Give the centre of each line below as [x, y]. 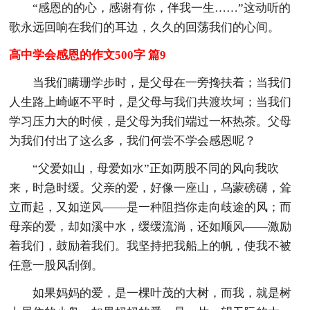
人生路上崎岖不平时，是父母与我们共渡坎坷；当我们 [151, 102]
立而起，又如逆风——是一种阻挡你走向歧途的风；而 [151, 207]
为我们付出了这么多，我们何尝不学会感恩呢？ [133, 140]
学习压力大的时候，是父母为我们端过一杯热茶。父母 [151, 121]
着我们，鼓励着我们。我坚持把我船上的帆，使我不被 [151, 246]
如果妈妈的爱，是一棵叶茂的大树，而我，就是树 [162, 293]
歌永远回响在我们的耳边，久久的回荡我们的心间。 [145, 27]
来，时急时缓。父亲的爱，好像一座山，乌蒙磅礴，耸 [151, 188]
